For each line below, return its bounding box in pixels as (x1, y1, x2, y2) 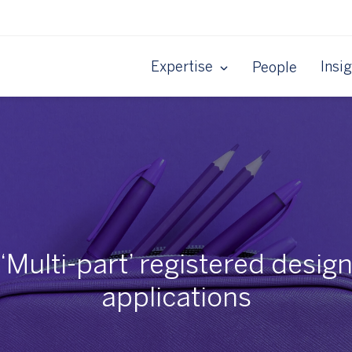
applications (101, 287, 251, 312)
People (252, 61, 297, 75)
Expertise (151, 61, 213, 75)
